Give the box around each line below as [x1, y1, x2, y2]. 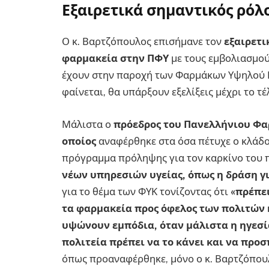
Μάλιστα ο [62, 118, 113, 130]
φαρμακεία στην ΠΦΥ [62, 52, 169, 65]
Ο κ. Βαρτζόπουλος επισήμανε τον [62, 35, 224, 48]
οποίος [62, 134, 98, 147]
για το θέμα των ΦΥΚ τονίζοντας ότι [62, 185, 231, 198]
